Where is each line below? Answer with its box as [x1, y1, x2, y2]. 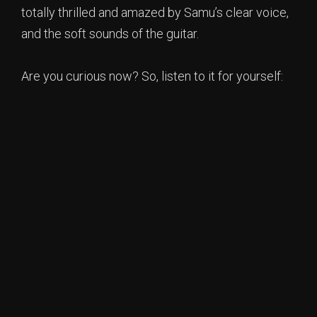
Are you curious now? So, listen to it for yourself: [21, 69, 283, 84]
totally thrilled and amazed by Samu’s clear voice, [21, 5, 289, 21]
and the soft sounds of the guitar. [21, 26, 199, 42]
